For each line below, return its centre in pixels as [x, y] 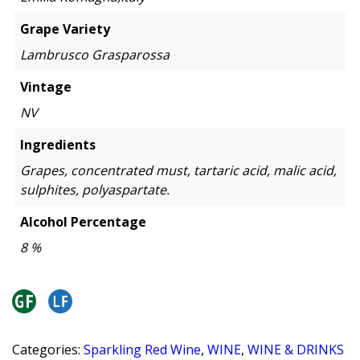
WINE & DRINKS [296, 349]
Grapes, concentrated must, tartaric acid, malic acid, [178, 170]
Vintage [46, 86]
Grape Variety [65, 29]
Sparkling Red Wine [142, 349]
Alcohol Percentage [83, 221]
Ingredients [58, 144]
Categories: [48, 349]
